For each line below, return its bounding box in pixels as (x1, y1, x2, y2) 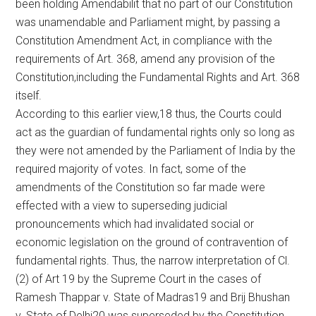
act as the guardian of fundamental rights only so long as (16, 125, 296, 139)
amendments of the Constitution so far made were (16, 180, 266, 194)
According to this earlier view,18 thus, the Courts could (16, 107, 282, 121)
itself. (16, 88, 42, 102)
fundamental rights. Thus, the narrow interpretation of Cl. (16, 253, 291, 267)
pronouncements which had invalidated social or (16, 217, 255, 231)
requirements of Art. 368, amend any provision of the (16, 51, 276, 66)
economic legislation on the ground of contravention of (16, 235, 288, 249)
